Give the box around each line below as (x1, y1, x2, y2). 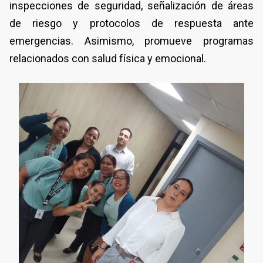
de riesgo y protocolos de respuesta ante (9, 16, 254, 29)
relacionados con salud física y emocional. (9, 52, 206, 65)
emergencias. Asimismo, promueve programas (9, 34, 254, 47)
